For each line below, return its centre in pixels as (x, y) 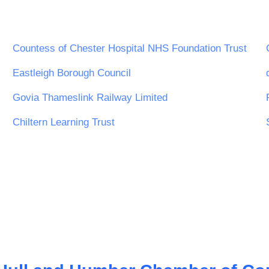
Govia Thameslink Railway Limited (90, 97)
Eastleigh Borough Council (72, 73)
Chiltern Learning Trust (64, 122)
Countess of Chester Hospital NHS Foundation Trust (130, 48)
